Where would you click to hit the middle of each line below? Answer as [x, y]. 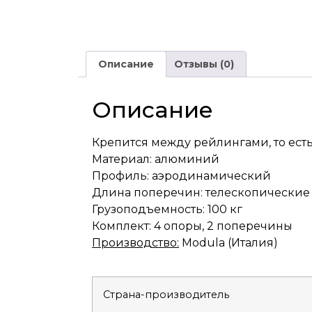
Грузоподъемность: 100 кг [167, 210]
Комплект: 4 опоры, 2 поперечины [192, 226]
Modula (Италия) [228, 243]
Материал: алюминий [156, 159]
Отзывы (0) [204, 64]
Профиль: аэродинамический [181, 176]
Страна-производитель [166, 294]
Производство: [135, 243]
